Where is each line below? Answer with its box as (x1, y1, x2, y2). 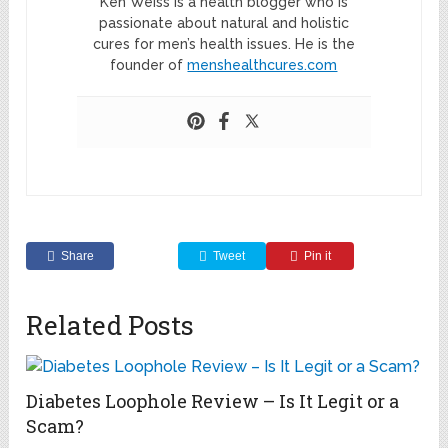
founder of (110, 57, 188, 74)
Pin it (303, 249, 331, 264)
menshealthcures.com (187, 57, 338, 74)
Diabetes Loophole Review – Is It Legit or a (26, 389, 400, 414)
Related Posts (26, 308, 195, 343)
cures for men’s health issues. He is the (92, 36, 355, 53)
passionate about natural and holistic (98, 15, 349, 32)
